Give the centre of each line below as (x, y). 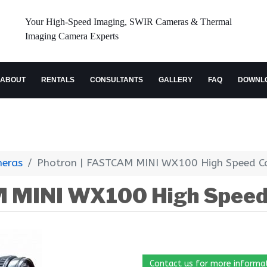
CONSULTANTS (117, 80)
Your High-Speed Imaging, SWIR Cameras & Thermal (128, 22)
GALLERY (176, 80)
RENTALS (58, 80)
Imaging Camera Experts (72, 36)
